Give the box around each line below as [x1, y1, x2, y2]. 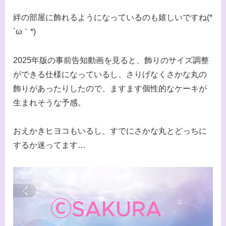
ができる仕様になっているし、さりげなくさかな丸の [13, 70, 207, 79]
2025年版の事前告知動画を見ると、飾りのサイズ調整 [13, 55, 209, 65]
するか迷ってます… [13, 141, 86, 150]
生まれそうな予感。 [13, 98, 86, 107]
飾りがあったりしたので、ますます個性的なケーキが [13, 84, 207, 93]
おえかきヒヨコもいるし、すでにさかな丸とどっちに [13, 127, 207, 136]
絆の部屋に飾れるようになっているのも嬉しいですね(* [13, 13, 212, 22]
